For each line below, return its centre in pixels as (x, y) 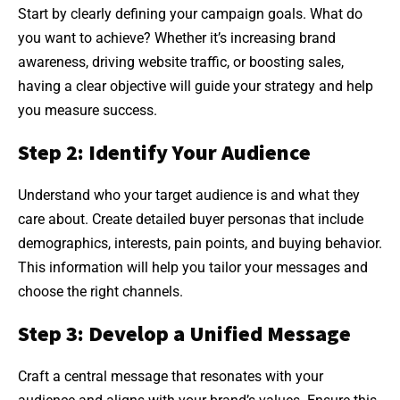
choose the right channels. (100, 291)
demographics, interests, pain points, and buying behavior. (200, 243)
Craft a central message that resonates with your (171, 376)
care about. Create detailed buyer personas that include (191, 219)
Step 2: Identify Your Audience (164, 152)
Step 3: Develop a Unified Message (184, 333)
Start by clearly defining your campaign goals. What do (190, 13)
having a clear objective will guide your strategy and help (196, 86)
